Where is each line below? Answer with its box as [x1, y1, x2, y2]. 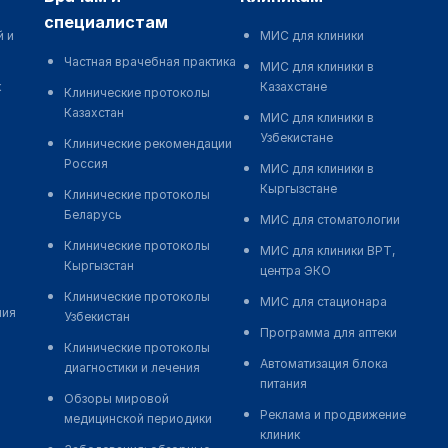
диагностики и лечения [63, 360, 200, 376]
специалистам [43, 12, 168, 33]
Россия [63, 156, 108, 172]
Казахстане [259, 79, 327, 95]
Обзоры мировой [63, 391, 169, 407]
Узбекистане [259, 130, 333, 146]
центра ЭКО [259, 263, 331, 279]
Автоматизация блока [259, 356, 388, 372]
